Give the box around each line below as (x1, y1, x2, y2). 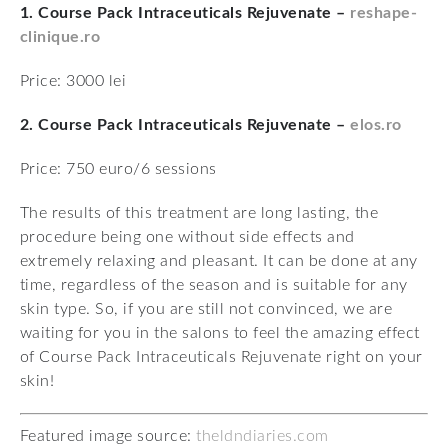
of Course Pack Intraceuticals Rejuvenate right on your (20, 349, 423, 366)
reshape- (350, 5, 418, 22)
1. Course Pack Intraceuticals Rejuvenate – (20, 5, 351, 22)
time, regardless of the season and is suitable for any (20, 277, 408, 294)
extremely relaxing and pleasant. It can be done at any (20, 253, 418, 270)
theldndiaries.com (196, 428, 329, 445)
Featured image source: (20, 428, 197, 445)
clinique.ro (20, 29, 101, 46)
